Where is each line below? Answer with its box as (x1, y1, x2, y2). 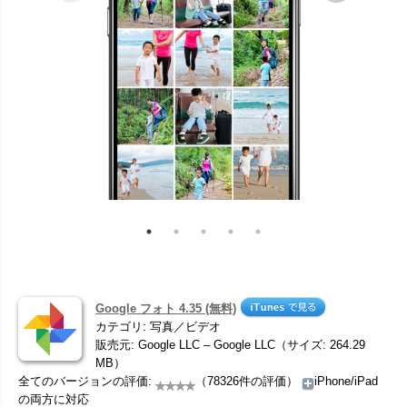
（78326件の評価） (195, 373, 302, 388)
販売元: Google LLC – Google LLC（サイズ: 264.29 (95, 337, 365, 352)
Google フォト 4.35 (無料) (95, 301, 236, 315)
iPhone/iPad (314, 373, 378, 388)
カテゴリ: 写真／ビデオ (95, 319, 221, 333)
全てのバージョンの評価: (18, 373, 155, 388)
